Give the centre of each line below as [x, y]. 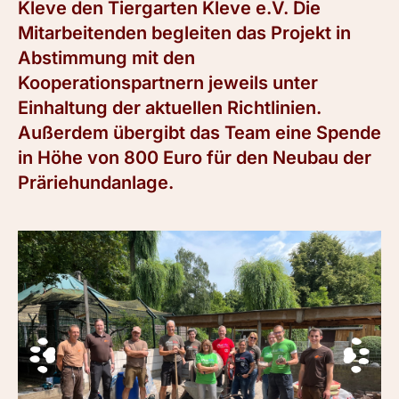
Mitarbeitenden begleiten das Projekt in [184, 33]
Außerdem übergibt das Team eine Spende [199, 133]
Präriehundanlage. [96, 183]
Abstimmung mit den [106, 58]
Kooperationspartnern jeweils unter [168, 83]
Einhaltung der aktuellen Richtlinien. [170, 108]
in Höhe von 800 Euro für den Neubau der [195, 158]
